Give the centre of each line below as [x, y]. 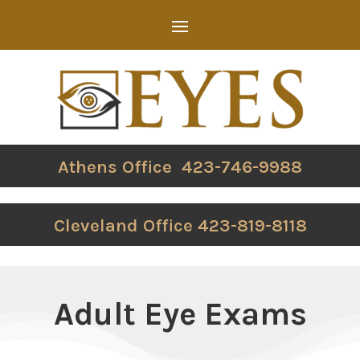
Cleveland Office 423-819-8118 [180, 225]
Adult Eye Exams [180, 314]
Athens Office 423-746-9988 [180, 166]
